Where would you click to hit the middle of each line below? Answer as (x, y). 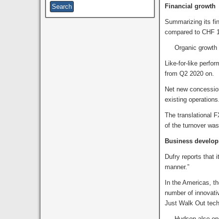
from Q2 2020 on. (190, 73)
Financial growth (190, 6)
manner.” (177, 167)
